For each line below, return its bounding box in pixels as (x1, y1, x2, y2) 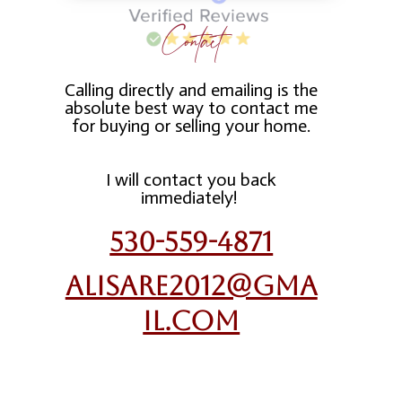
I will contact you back (106, 169, 277, 190)
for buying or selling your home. (72, 115, 311, 136)
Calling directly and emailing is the (65, 79, 319, 100)
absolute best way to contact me (65, 97, 319, 118)
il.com (143, 305, 240, 336)
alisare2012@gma (65, 270, 318, 301)
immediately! (141, 187, 242, 208)
